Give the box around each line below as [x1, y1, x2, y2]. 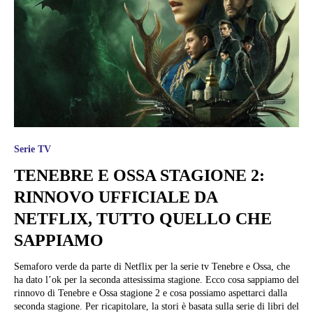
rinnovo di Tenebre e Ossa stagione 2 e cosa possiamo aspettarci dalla [14, 288, 287, 299]
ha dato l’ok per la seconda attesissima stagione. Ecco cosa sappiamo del [14, 275, 299, 286]
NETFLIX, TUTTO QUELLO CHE [14, 210, 272, 228]
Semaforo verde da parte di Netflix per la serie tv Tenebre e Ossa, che [14, 261, 290, 272]
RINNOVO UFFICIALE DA [14, 188, 218, 207]
